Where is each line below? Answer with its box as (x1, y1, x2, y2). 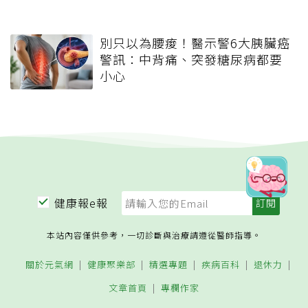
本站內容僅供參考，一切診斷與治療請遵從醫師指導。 (47, 229, 261, 241)
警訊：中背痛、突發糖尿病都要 (100, 50, 283, 69)
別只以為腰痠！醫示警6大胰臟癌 (100, 34, 290, 52)
